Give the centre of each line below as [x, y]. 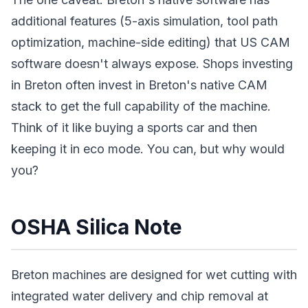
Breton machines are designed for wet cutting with [154, 275]
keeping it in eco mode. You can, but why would [148, 149]
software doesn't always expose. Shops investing [152, 64]
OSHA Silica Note [97, 227]
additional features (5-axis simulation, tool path [144, 21]
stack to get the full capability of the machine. [141, 106]
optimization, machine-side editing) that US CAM [151, 42]
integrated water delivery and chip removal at [140, 296]
